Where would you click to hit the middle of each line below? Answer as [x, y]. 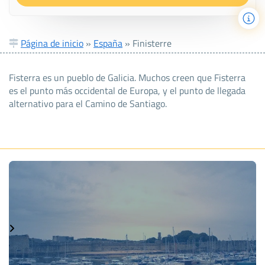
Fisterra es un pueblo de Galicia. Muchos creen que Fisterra [127, 77]
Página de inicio [52, 43]
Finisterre [152, 43]
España [108, 43]
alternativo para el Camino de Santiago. [88, 103]
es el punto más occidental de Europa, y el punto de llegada [127, 90]
